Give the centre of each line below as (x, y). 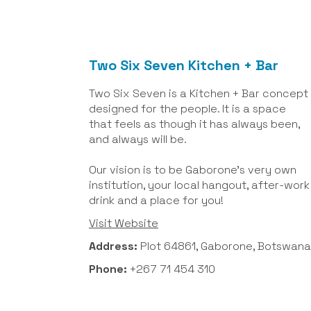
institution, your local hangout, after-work (199, 185)
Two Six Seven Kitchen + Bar (184, 65)
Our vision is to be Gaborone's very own (193, 169)
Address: (115, 246)
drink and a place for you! (156, 200)
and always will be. (138, 139)
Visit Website (124, 223)
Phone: (109, 269)
